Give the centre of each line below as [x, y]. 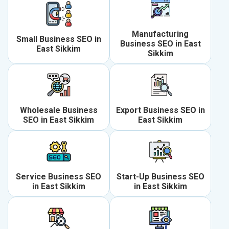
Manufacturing [160, 34]
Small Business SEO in [59, 39]
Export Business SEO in [160, 110]
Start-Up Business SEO [160, 177]
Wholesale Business [59, 110]
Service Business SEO [59, 177]
